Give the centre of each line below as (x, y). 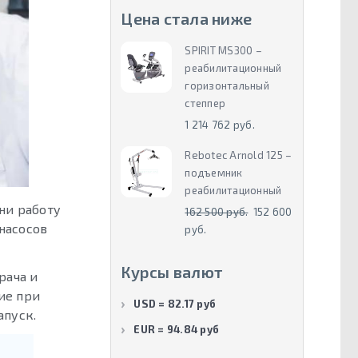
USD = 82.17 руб (175, 304)
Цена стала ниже (187, 19)
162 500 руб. (217, 211)
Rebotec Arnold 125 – (239, 155)
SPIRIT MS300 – (223, 51)
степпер (205, 103)
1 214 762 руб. (220, 125)
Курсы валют (172, 271)
